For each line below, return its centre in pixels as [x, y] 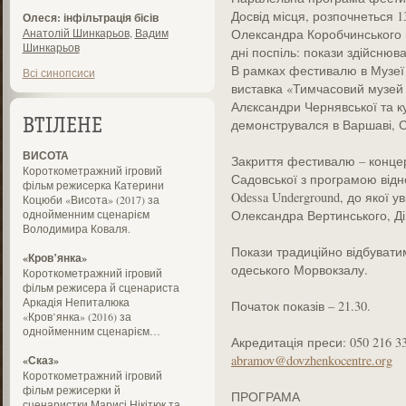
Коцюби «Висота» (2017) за [91, 199]
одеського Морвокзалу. [299, 270]
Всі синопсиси [58, 72]
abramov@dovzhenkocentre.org [311, 360]
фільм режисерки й [71, 390]
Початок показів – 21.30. [300, 306]
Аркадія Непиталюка [76, 302]
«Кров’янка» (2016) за [77, 316]
